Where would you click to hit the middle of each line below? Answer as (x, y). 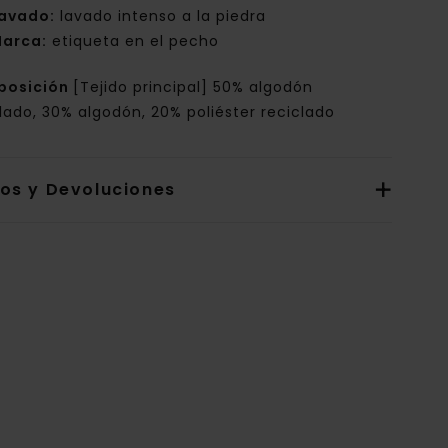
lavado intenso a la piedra (161, 16)
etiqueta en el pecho (133, 41)
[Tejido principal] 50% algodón (193, 87)
